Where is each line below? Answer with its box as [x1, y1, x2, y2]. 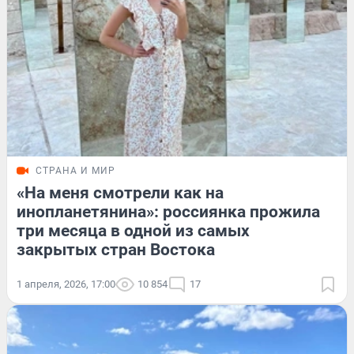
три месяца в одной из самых [17, 221, 250, 241]
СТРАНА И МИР [36, 165, 115, 177]
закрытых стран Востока [17, 240, 215, 260]
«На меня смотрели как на [17, 183, 224, 203]
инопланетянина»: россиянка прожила [17, 202, 320, 222]
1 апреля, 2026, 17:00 [17, 278, 115, 291]
